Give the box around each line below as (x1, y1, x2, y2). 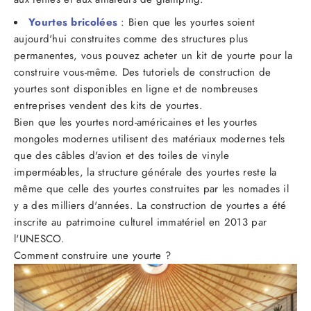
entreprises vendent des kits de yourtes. (14, 98, 203, 114)
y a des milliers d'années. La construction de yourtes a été (14, 198, 287, 214)
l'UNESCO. (14, 231, 65, 247)
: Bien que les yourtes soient (117, 15, 255, 31)
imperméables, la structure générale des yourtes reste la (14, 165, 277, 180)
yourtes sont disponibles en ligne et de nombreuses (14, 81, 258, 97)
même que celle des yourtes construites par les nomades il (14, 181, 289, 197)
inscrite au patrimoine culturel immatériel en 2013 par (14, 215, 267, 230)
